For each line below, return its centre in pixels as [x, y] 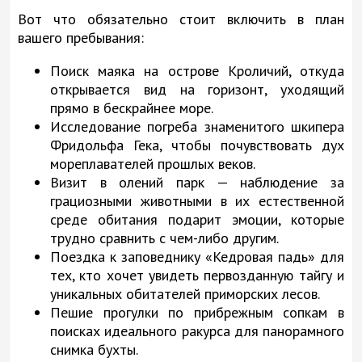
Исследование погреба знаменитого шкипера [197, 126]
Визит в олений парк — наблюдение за [197, 182]
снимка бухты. [94, 349]
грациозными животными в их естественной [197, 200]
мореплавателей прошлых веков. [153, 163]
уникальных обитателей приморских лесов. [185, 293]
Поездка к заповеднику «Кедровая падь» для [197, 256]
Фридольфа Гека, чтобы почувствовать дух [197, 145]
